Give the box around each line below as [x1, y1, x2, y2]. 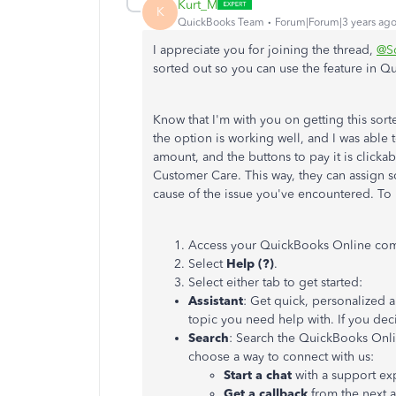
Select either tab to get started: [188, 275, 362, 290]
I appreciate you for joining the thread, [153, 42, 377, 57]
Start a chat [224, 368, 295, 383]
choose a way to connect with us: [188, 349, 374, 364]
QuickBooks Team [178, 15, 264, 28]
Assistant [188, 293, 243, 308]
